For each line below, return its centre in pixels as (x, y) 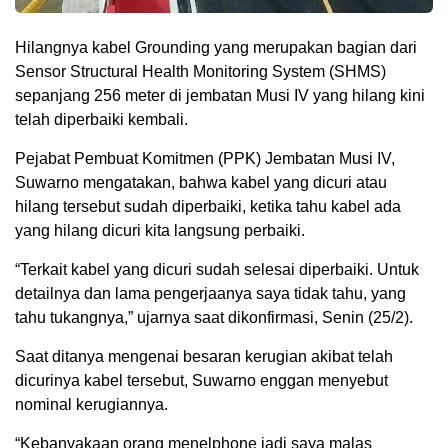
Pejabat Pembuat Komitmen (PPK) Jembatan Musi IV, (205, 159)
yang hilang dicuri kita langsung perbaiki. (160, 231)
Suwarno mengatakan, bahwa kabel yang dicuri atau (201, 183)
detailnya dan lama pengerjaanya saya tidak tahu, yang (210, 294)
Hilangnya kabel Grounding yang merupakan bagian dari (216, 48)
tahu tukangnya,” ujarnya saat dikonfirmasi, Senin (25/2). (214, 318)
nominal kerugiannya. (91, 405)
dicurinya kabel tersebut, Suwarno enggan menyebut (201, 381)
